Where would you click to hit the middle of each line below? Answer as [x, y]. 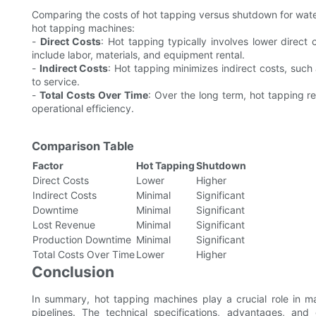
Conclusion [73, 272]
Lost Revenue [64, 225]
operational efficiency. [83, 109]
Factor [48, 166]
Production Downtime [82, 240]
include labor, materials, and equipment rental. [138, 55]
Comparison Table [83, 146]
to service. [56, 82]
